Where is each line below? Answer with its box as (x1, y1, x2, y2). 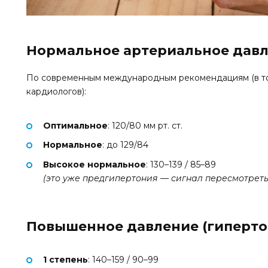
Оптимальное (43, 120, 108, 131)
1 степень (43, 254, 88, 265)
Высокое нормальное (43, 159, 146, 170)
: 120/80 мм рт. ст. (108, 120, 182, 131)
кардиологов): (26, 86, 86, 98)
